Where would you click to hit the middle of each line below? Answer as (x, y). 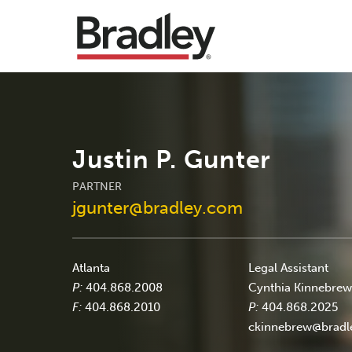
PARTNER (97, 186)
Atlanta (91, 268)
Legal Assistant (289, 268)
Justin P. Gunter (172, 159)
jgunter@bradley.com (158, 207)
